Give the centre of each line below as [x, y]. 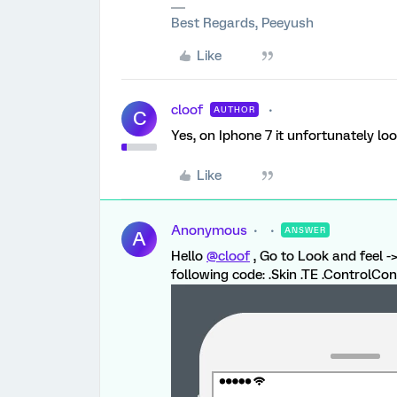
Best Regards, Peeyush [242, 23]
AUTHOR [234, 110]
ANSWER [305, 230]
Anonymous [209, 231]
